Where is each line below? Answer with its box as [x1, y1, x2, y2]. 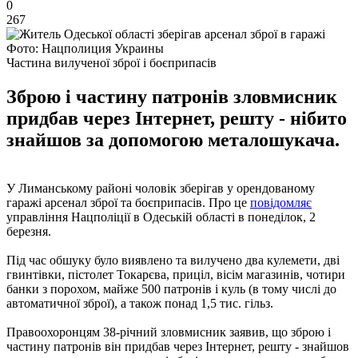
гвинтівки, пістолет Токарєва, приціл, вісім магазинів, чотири [6, 267, 345, 281]
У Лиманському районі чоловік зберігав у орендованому [6, 181, 315, 195]
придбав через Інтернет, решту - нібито [6, 107, 347, 129]
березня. [6, 224, 51, 238]
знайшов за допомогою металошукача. [6, 129, 340, 150]
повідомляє [250, 195, 312, 209]
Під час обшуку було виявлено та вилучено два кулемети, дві [6, 253, 340, 267]
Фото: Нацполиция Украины [6, 41, 164, 55]
